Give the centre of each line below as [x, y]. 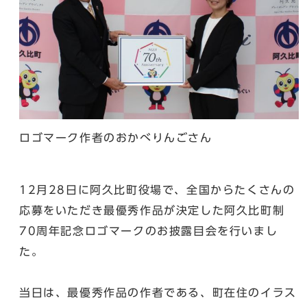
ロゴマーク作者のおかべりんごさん [116, 137]
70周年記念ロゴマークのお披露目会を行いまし [149, 231]
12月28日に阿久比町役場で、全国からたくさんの [157, 189]
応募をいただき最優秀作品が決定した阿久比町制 [152, 210]
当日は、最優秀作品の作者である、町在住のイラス [158, 292]
